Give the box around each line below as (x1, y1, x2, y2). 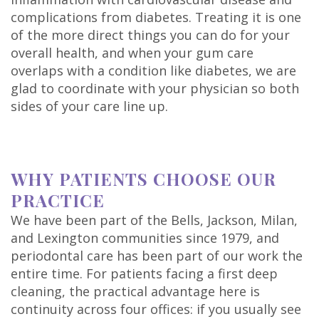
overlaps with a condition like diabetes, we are (11, 62, 296, 80)
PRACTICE (11, 189, 105, 212)
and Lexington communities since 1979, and (11, 229, 279, 247)
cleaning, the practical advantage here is (11, 283, 260, 300)
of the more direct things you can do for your (11, 26, 290, 44)
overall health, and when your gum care (11, 44, 253, 62)
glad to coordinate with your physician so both (11, 80, 299, 98)
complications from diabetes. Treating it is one (11, 9, 301, 26)
